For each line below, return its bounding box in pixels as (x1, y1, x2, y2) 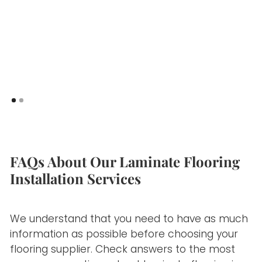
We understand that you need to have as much (10, 212, 249, 226)
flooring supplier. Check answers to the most (10, 242, 236, 257)
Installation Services (10, 168, 142, 188)
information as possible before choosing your (10, 227, 239, 242)
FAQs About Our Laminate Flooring (10, 151, 240, 171)
